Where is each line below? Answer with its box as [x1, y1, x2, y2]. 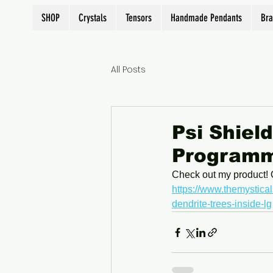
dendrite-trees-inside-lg [172, 199, 272, 210]
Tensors [126, 12, 152, 24]
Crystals [79, 12, 107, 24]
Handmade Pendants [171, 12, 242, 24]
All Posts [111, 63, 146, 76]
